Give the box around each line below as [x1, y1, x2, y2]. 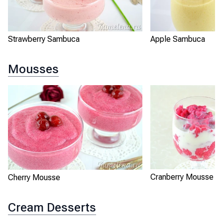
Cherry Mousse [8, 172, 60, 182]
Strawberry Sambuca [8, 34, 80, 44]
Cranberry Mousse [150, 172, 214, 182]
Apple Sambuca [150, 34, 205, 44]
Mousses [8, 62, 59, 77]
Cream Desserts [8, 200, 96, 215]
